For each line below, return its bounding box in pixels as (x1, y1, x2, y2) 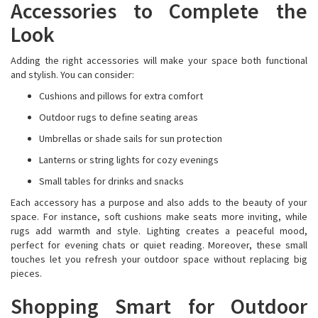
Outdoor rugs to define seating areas (39, 111, 200, 124)
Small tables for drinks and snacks (39, 175, 184, 187)
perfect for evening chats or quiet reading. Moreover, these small (11, 238, 307, 251)
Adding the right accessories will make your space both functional (11, 54, 307, 67)
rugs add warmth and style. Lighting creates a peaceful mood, (11, 224, 307, 237)
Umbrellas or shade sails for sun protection (39, 132, 224, 145)
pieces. (11, 267, 44, 280)
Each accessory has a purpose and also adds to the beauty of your (11, 196, 307, 209)
